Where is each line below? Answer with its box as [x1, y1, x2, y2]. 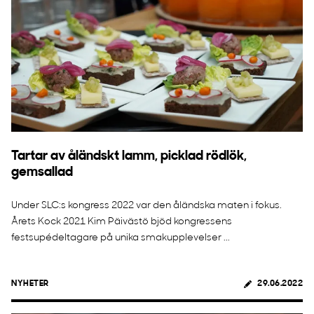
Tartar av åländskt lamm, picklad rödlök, [11, 150, 247, 163]
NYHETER [11, 280, 49, 288]
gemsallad [11, 166, 73, 179]
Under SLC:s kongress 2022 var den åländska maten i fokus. [11, 200, 282, 211]
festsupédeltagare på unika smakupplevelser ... [11, 233, 230, 243]
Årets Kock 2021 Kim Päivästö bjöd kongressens [11, 217, 232, 227]
